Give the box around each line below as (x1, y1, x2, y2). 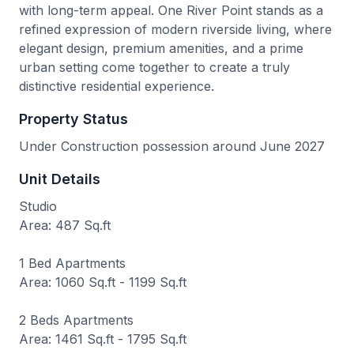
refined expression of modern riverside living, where (19, 21, 332, 37)
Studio (19, 198, 57, 214)
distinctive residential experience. (19, 78, 214, 94)
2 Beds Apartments (19, 312, 134, 328)
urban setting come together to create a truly (19, 59, 290, 75)
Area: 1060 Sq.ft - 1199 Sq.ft (19, 274, 190, 290)
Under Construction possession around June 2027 (19, 138, 325, 154)
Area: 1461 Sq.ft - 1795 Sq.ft (19, 331, 186, 347)
